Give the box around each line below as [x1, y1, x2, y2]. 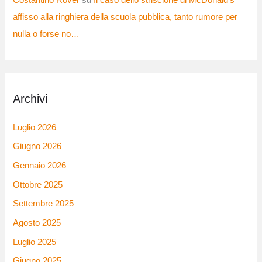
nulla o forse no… [13, 29, 80, 39]
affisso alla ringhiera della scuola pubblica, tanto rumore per [13, 12, 238, 22]
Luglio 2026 [13, 122, 57, 132]
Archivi [13, 92, 48, 105]
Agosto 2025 [13, 218, 61, 227]
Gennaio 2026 [13, 161, 67, 170]
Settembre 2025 [13, 199, 74, 209]
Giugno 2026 [13, 142, 62, 151]
